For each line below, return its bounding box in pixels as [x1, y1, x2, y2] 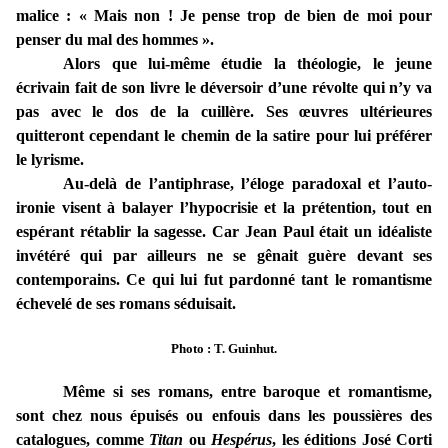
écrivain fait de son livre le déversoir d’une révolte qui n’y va [16, 79, 432, 97]
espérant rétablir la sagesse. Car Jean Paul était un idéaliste [16, 223, 432, 241]
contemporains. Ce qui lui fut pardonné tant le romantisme [16, 271, 432, 289]
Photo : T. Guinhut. [171, 341, 277, 357]
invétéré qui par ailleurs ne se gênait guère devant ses [16, 247, 432, 265]
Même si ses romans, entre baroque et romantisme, [63, 383, 432, 401]
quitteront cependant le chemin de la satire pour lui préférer [16, 127, 432, 145]
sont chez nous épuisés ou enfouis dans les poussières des [16, 407, 432, 425]
